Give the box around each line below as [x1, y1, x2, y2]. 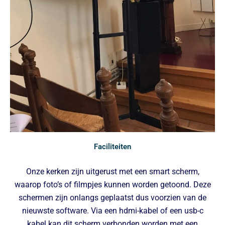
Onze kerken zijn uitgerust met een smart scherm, [26, 167, 199, 177]
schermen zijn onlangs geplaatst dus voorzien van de [19, 193, 206, 203]
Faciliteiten [94, 142, 131, 152]
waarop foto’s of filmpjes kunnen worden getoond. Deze [14, 180, 211, 190]
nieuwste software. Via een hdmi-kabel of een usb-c [22, 206, 203, 216]
